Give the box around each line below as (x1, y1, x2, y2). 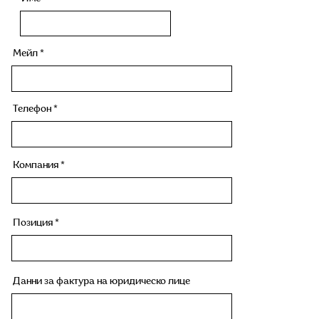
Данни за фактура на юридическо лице (13, 277, 190, 286)
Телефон (13, 105, 51, 114)
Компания (13, 161, 58, 170)
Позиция (13, 219, 53, 228)
